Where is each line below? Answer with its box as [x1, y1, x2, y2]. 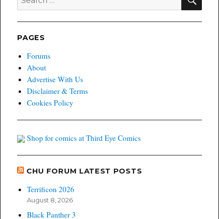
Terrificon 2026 [26, 184, 74, 194]
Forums [26, 51, 50, 61]
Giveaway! [49, 22, 79, 30]
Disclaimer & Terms [26, 86, 88, 96]
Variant [49, 13, 70, 21]
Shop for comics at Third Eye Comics [27, 132, 141, 143]
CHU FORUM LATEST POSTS [26, 167, 142, 176]
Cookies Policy [26, 98, 73, 108]
